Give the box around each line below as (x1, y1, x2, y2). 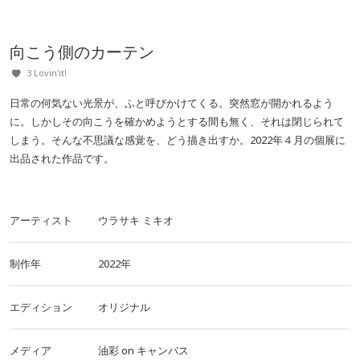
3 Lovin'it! (27, 67, 67, 79)
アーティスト (10, 213, 72, 227)
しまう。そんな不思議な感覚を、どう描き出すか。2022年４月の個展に (10, 133, 346, 147)
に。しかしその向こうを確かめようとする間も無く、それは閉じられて (10, 114, 344, 129)
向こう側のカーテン (10, 41, 154, 63)
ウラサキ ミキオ (98, 213, 174, 227)
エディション (10, 300, 72, 314)
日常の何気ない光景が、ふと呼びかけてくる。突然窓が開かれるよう (10, 96, 333, 110)
